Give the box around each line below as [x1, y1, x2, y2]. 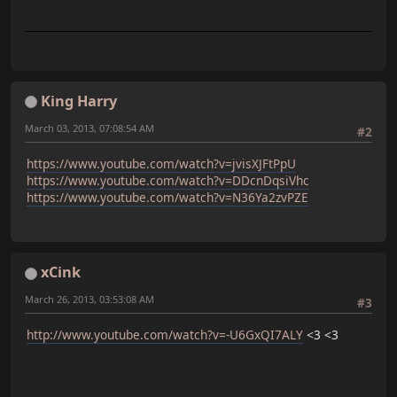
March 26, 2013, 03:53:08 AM [25, 292, 154, 307]
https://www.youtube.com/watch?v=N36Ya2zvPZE [27, 188, 308, 206]
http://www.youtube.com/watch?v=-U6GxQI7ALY [27, 325, 303, 343]
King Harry [41, 90, 117, 111]
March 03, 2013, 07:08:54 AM [25, 121, 154, 135]
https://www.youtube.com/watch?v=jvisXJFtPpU [27, 154, 296, 172]
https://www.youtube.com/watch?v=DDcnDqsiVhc [27, 171, 309, 189]
